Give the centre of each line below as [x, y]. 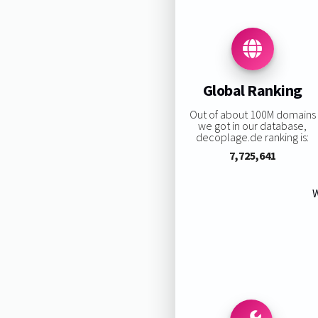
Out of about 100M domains [252, 114]
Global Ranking [252, 91]
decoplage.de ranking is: [253, 137]
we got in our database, [253, 125]
